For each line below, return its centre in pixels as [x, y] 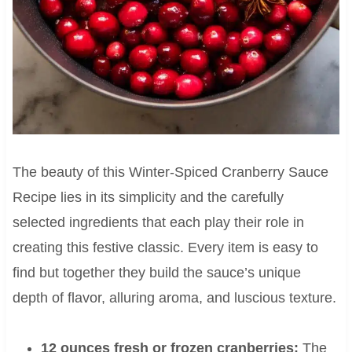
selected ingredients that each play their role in [158, 223]
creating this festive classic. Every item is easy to [165, 248]
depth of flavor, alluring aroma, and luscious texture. [174, 298]
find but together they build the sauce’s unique [156, 273]
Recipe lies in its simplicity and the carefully [148, 198]
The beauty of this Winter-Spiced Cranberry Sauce [170, 172]
